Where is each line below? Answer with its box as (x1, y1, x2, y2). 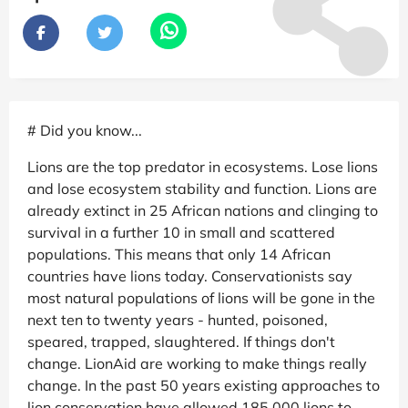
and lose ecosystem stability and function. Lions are (27, 178, 377, 198)
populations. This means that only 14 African (27, 244, 331, 263)
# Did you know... (27, 120, 142, 139)
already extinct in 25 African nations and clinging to (27, 200, 378, 219)
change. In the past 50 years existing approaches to (27, 375, 380, 394)
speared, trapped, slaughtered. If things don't (27, 331, 335, 351)
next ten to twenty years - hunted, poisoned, (27, 310, 328, 329)
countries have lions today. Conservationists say (27, 266, 352, 285)
